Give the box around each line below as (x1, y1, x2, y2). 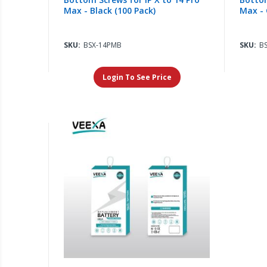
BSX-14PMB (83, 40, 122, 51)
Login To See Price (102, 72, 172, 83)
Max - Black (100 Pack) (64, 5, 156, 17)
